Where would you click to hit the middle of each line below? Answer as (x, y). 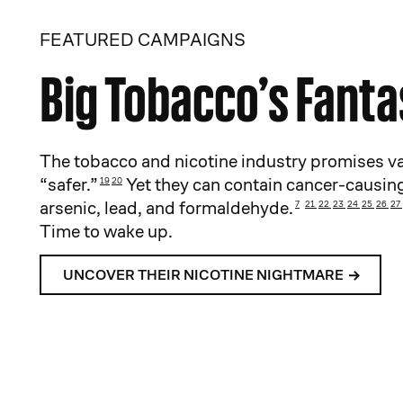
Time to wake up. (106, 232)
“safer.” (69, 185)
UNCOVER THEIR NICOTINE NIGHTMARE (203, 275)
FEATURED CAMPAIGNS (143, 40)
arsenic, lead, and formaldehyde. (166, 208)
